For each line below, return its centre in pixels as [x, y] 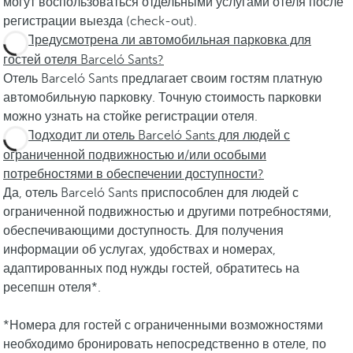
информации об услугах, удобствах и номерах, [139, 250]
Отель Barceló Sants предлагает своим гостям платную [163, 79]
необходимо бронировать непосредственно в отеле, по [165, 344]
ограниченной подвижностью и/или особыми [135, 155]
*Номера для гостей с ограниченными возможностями [163, 325]
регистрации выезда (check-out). [100, 21]
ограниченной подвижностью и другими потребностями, [167, 212]
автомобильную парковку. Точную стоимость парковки [162, 98]
